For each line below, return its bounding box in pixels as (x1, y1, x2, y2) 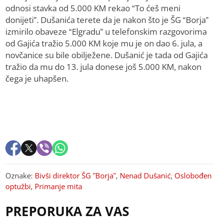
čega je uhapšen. (5, 73, 69, 85)
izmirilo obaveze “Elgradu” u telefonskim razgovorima (5, 26, 207, 38)
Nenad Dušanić (120, 171, 171, 181)
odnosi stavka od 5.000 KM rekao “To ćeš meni (5, 2, 181, 14)
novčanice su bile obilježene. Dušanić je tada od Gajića (5, 49, 208, 61)
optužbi (5, 181, 31, 192)
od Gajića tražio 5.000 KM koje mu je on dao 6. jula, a (5, 38, 203, 49)
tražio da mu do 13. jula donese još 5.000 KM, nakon (5, 61, 202, 73)
